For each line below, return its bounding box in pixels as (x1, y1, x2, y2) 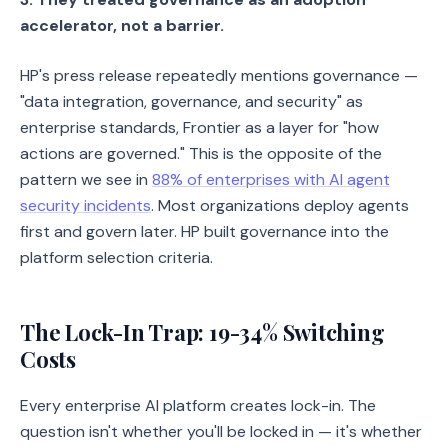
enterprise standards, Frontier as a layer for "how (20, 117, 379, 138)
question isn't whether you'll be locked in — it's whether (20, 421, 422, 442)
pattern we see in (20, 169, 152, 190)
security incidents (20, 195, 151, 216)
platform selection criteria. (20, 247, 213, 268)
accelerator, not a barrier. (20, 15, 224, 36)
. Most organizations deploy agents (151, 195, 409, 216)
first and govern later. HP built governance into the (20, 221, 389, 242)
